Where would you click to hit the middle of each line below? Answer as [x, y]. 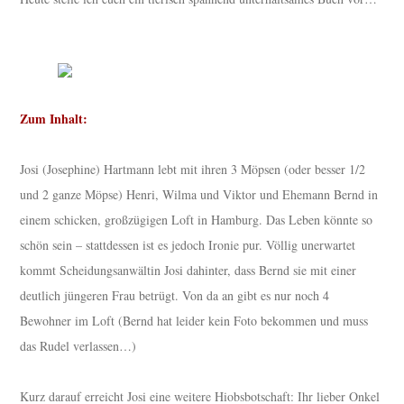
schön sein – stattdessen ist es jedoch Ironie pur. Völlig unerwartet [188, 245]
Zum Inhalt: [54, 119]
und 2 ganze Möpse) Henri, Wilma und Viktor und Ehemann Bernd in [199, 195]
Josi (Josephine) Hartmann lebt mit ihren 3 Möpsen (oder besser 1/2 [193, 170]
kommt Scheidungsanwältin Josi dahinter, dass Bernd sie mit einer [188, 271]
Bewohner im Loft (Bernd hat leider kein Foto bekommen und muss [194, 321]
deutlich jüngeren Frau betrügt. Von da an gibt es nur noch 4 [175, 296]
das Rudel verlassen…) [78, 346]
